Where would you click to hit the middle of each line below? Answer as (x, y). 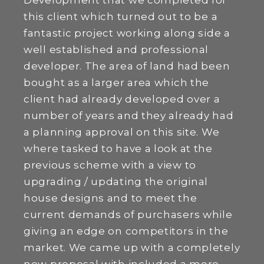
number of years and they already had (129, 115)
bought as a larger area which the (117, 82)
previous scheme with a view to (110, 165)
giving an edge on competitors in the (126, 231)
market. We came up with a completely (132, 247)
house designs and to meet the (110, 198)
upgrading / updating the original (116, 181)
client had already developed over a (122, 99)
